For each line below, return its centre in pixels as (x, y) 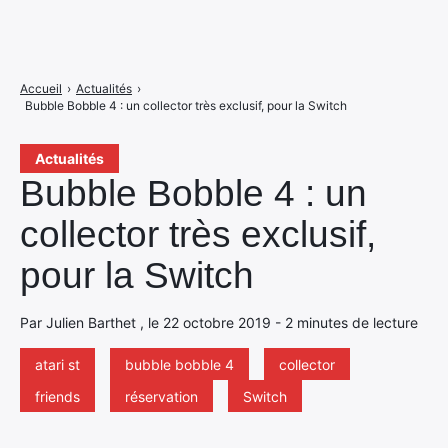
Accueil (41, 88)
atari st (57, 364)
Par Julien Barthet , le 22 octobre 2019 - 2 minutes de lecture (219, 322)
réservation (161, 396)
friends (57, 396)
